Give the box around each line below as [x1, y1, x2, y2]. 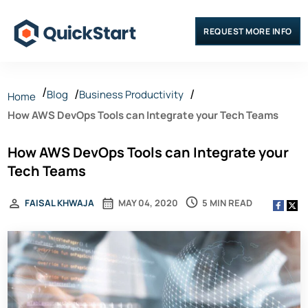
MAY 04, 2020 [118, 197, 179, 209]
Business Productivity [79, 87, 184, 102]
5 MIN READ [202, 196, 253, 209]
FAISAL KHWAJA [25, 197, 95, 209]
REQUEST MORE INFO [203, 25, 292, 37]
